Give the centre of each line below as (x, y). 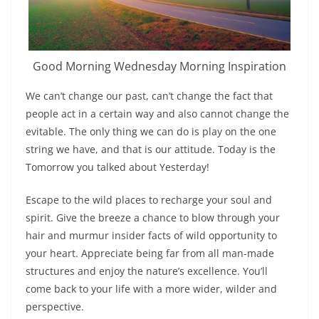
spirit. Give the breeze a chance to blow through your (153, 217)
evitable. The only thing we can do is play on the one (151, 131)
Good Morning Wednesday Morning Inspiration (159, 66)
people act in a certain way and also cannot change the (157, 113)
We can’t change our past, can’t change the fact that (149, 95)
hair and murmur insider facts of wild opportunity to (151, 235)
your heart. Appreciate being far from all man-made (150, 253)
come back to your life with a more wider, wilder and (151, 288)
